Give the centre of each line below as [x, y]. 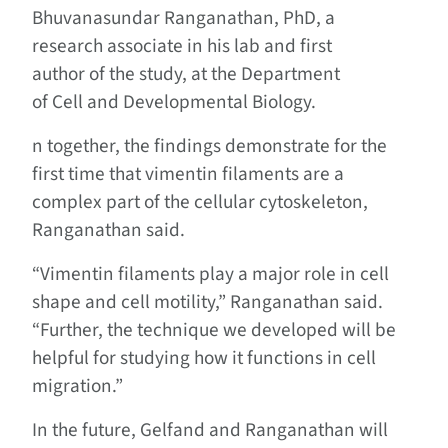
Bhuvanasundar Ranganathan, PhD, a [183, 17]
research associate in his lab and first [182, 45]
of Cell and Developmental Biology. [174, 101]
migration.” [77, 385]
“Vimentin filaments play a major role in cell [210, 273]
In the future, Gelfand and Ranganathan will [210, 429]
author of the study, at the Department [186, 73]
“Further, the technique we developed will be [214, 329]
